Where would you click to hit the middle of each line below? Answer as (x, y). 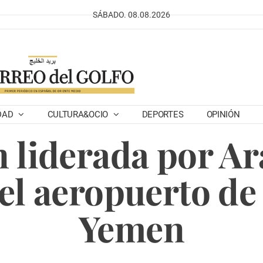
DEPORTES (163, 114)
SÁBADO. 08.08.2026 (131, 15)
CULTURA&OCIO (79, 114)
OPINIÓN (223, 114)
